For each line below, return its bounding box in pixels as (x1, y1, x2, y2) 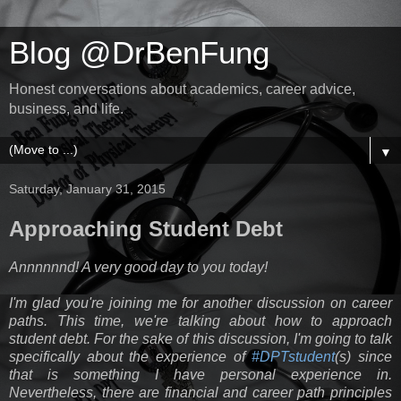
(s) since (335, 348, 393, 364)
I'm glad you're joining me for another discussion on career (9, 294, 392, 311)
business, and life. (9, 101, 124, 116)
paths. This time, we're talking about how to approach (9, 312, 392, 328)
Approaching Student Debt (9, 217, 283, 241)
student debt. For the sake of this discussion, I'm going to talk (9, 330, 392, 346)
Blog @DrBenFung (9, 36, 269, 70)
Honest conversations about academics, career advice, (9, 81, 355, 97)
